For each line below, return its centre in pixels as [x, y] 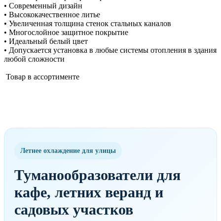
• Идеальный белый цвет [47, 41]
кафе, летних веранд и [89, 192]
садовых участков [74, 209]
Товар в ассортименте [42, 77]
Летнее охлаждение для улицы [68, 151]
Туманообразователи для [97, 175]
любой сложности [34, 59]
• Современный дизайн [44, 6]
